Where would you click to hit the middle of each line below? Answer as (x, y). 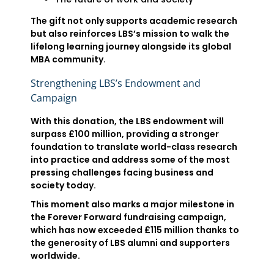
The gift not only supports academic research (134, 21)
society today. (63, 185)
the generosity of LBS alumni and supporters (130, 243)
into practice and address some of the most (130, 160)
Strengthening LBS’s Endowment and (116, 83)
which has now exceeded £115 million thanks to (135, 230)
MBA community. (68, 59)
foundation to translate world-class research (134, 147)
